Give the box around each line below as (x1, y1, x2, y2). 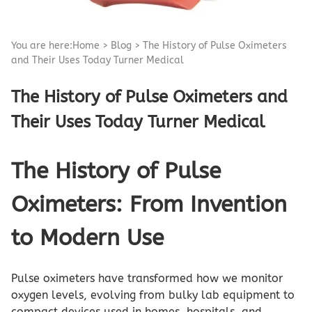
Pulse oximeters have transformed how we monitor (11, 271, 283, 285)
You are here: (11, 39, 72, 52)
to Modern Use (11, 225, 164, 251)
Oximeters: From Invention (11, 192, 287, 218)
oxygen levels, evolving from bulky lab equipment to (11, 288, 295, 302)
